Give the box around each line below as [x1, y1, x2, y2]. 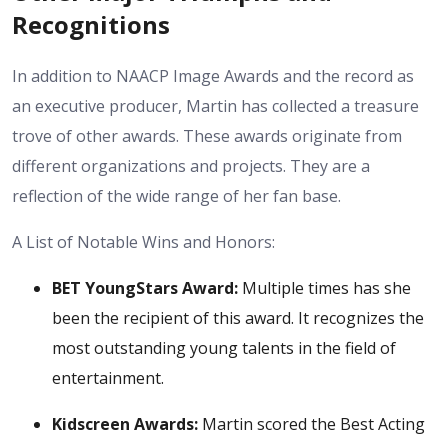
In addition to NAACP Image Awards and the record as [12, 65, 414, 87]
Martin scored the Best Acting [198, 413, 425, 435]
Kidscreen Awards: [52, 413, 198, 435]
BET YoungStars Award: [52, 277, 238, 299]
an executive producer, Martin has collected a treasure [12, 95, 419, 117]
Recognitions [12, 8, 170, 42]
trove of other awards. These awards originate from [12, 125, 402, 147]
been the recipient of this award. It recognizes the [52, 307, 424, 329]
